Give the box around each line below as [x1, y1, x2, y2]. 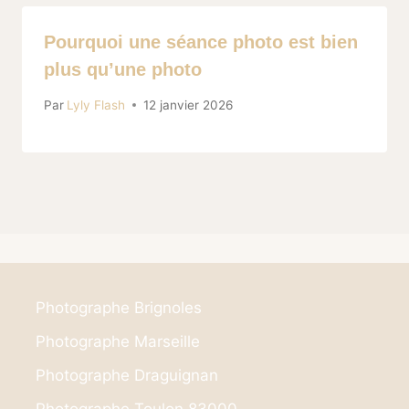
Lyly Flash [67, 97, 126, 112]
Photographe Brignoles [36, 298, 203, 317]
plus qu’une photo [44, 59, 202, 80]
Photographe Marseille [36, 331, 201, 351]
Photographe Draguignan [36, 365, 219, 384]
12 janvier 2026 [143, 97, 234, 112]
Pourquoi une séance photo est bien [44, 32, 358, 53]
